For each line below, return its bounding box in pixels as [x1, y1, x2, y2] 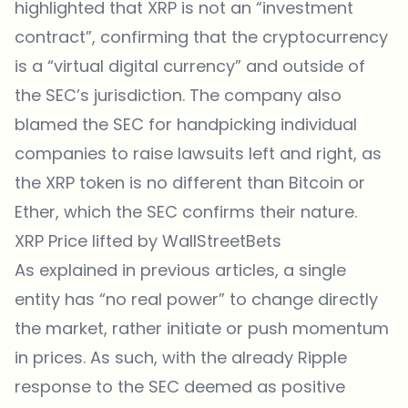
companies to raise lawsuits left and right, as [15, 141, 382, 165]
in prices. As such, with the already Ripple [15, 345, 347, 369]
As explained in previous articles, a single [15, 258, 346, 281]
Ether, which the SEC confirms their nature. [15, 199, 357, 223]
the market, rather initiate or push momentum [15, 316, 389, 340]
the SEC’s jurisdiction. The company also [15, 83, 342, 107]
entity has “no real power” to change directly [15, 287, 378, 311]
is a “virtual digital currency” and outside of [15, 54, 365, 77]
